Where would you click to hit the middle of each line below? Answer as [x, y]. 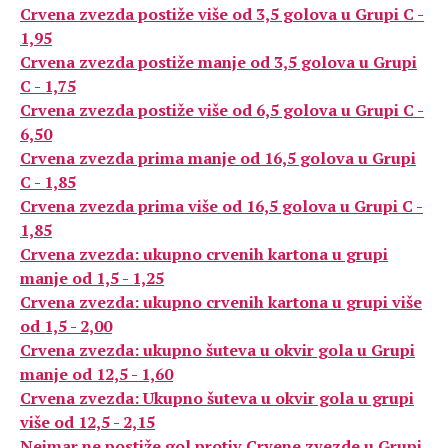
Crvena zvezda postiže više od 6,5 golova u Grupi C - [222, 110]
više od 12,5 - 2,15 [87, 422]
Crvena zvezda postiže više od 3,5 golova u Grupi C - [222, 14]
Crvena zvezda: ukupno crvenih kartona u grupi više [221, 302]
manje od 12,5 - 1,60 [96, 374]
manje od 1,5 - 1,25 [92, 278]
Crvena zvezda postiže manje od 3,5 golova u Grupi [218, 62]
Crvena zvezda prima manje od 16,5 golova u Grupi [218, 158]
